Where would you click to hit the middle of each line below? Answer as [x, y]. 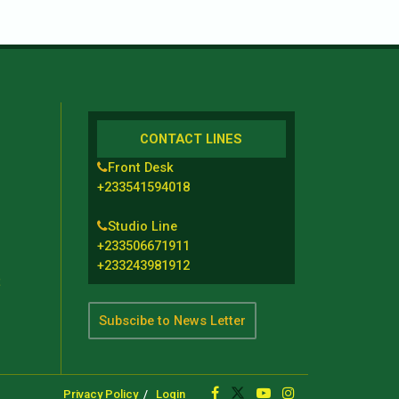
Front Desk [140, 168]
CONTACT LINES [191, 139]
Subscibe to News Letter [172, 321]
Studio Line [142, 227]
